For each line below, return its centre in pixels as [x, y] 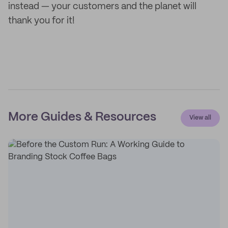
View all [200, 118]
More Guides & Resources [82, 117]
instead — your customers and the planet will [102, 7]
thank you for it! [41, 21]
